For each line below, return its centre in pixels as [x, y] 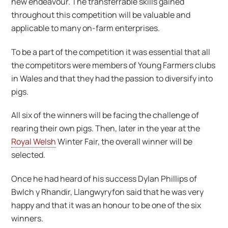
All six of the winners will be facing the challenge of [105, 115]
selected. [28, 155]
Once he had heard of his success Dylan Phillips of [104, 179]
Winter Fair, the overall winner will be [124, 142]
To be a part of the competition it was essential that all [111, 52]
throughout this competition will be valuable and [101, 15]
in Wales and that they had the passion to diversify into [112, 78]
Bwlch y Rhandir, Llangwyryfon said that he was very [108, 192]
